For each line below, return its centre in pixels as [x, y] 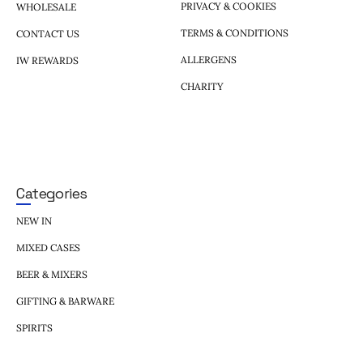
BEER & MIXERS [52, 274]
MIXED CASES [49, 247]
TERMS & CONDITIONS [235, 33]
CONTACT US [48, 33]
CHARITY [203, 87]
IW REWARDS [48, 60]
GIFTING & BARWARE [66, 301]
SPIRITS [35, 327]
